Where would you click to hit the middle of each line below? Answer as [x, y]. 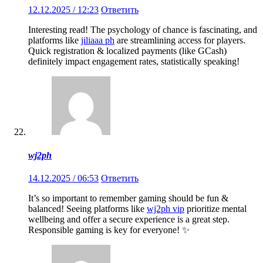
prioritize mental [215, 209]
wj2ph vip [166, 209]
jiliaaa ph [98, 41]
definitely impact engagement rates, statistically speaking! [134, 62]
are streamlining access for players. [180, 41]
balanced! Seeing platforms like [87, 209]
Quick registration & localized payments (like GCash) [127, 51]
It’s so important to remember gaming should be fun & [128, 198]
